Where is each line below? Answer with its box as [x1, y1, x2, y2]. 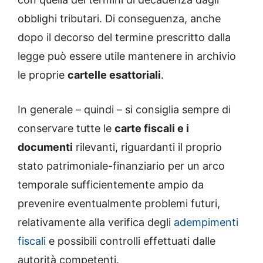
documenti [18, 140, 73, 153]
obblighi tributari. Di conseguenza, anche [18, 12, 221, 25]
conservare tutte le [18, 122, 114, 134]
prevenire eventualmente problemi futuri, [18, 197, 220, 210]
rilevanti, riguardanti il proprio [73, 140, 222, 153]
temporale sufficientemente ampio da [18, 178, 204, 191]
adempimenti [174, 215, 238, 228]
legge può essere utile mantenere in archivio [18, 49, 236, 62]
